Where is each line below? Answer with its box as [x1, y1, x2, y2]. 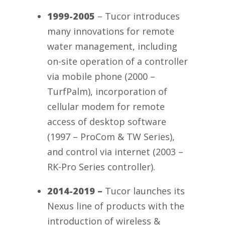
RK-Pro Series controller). [47, 160, 155, 173]
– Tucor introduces [95, 10, 180, 22]
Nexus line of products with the [47, 199, 184, 212]
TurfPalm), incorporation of [47, 85, 167, 97]
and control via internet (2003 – [47, 145, 183, 158]
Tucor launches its [102, 184, 185, 197]
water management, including [47, 40, 177, 52]
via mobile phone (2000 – [47, 70, 155, 82]
